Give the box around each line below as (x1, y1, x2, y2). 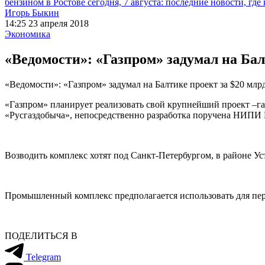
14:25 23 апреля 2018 (5, 18, 89, 28)
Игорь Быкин (5, 8, 59, 18)
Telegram (26, 251, 61, 262)
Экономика (5, 29, 50, 39)
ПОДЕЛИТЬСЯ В (5, 230, 77, 241)
